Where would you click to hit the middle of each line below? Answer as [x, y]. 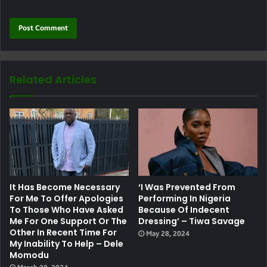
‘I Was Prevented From [187, 187]
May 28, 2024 [168, 233]
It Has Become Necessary [65, 187]
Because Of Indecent [184, 209]
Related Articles [53, 80]
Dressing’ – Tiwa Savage [192, 221]
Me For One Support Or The [68, 221]
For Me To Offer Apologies [66, 198]
